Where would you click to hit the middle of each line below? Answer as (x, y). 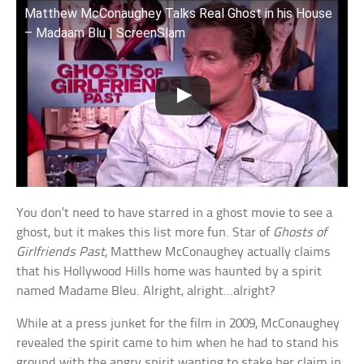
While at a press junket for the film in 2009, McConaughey (178, 323)
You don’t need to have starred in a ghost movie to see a (175, 213)
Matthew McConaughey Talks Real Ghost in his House (179, 14)
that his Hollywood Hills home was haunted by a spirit (169, 271)
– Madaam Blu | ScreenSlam (105, 33)
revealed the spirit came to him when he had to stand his (178, 343)
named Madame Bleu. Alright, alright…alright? (146, 291)
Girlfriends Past (61, 252)
